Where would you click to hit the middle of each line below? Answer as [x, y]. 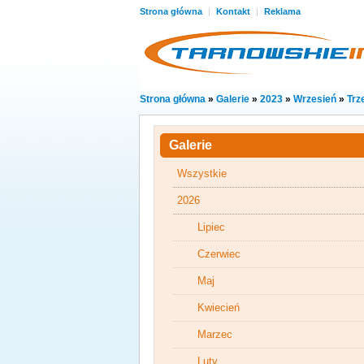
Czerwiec [219, 254]
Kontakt [234, 11]
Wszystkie [202, 173]
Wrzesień [315, 99]
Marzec [215, 334]
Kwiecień [219, 308]
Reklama [282, 11]
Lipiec [211, 227]
